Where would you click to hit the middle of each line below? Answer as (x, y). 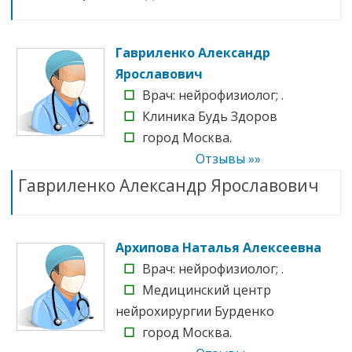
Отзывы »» (228, 158)
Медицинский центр (207, 290)
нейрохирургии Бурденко (195, 311)
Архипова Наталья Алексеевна (218, 247)
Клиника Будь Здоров (210, 116)
